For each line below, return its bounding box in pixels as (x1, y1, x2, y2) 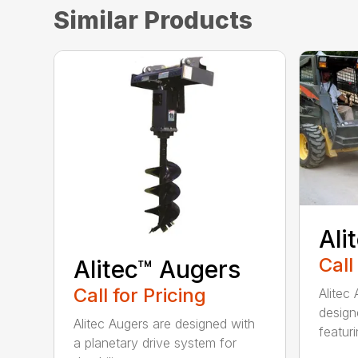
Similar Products (54, 6, 253, 34)
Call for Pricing (74, 283, 207, 307)
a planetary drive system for (74, 334, 237, 351)
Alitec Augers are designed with (74, 315, 256, 332)
